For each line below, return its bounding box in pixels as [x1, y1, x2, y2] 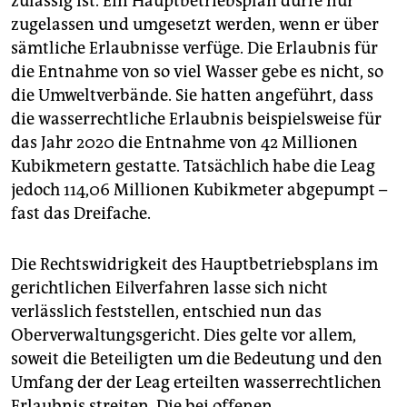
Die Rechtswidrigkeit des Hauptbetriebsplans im [11, 254, 378, 275]
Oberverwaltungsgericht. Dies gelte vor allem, [11, 325, 356, 346]
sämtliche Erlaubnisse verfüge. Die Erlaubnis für [11, 38, 378, 59]
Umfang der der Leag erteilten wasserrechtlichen [11, 372, 382, 393]
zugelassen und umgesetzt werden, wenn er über [11, 15, 379, 35]
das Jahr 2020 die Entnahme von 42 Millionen [11, 133, 358, 154]
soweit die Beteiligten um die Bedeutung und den [11, 349, 382, 370]
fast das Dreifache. [11, 203, 151, 224]
